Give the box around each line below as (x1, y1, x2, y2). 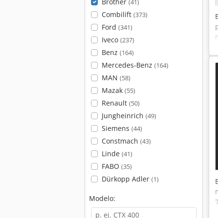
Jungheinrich (101, 111, 145, 120)
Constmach (101, 136, 140, 145)
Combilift (101, 10, 133, 19)
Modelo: (89, 194, 115, 203)
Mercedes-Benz (101, 60, 154, 70)
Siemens (101, 124, 131, 133)
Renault (101, 98, 129, 108)
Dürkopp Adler (101, 174, 151, 183)
